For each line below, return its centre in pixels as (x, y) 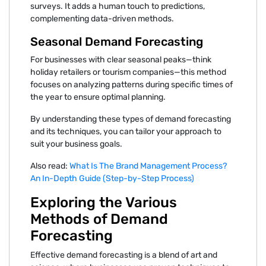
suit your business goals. (77, 144)
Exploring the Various (104, 202)
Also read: (50, 166)
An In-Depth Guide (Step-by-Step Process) (112, 178)
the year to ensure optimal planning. (98, 97)
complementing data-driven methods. (102, 18)
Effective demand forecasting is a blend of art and (124, 255)
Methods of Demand (99, 219)
